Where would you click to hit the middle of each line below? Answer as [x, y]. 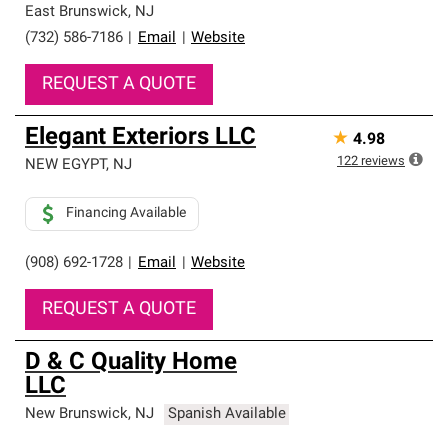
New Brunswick [76, 414]
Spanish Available [226, 414]
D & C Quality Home [131, 363]
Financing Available [126, 213]
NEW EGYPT [65, 165]
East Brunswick [76, 12]
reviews [383, 161]
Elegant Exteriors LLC [140, 138]
